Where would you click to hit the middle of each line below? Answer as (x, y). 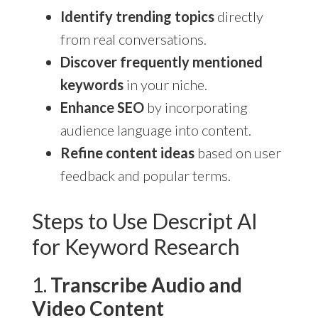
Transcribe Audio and (146, 284)
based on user (237, 152)
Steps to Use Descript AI (144, 220)
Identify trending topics (137, 16)
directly (238, 16)
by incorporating (196, 107)
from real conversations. (133, 39)
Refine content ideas (127, 152)
